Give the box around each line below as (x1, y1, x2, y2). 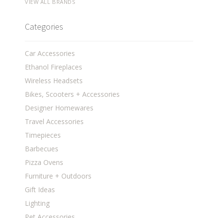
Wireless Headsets (25, 76, 83, 86)
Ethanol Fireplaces (25, 62, 83, 72)
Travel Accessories (25, 117, 84, 127)
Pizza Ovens (25, 158, 64, 167)
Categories (25, 21, 64, 33)
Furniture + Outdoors (25, 171, 92, 181)
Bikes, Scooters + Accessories (25, 90, 120, 99)
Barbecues (25, 144, 59, 154)
